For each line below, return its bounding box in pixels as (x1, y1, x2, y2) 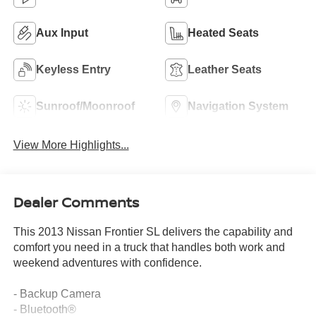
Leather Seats (188, 63, 262, 76)
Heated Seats (188, 27, 259, 39)
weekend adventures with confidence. (13, 257, 202, 269)
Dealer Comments (13, 193, 139, 212)
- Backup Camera (13, 288, 101, 300)
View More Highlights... (13, 138, 129, 151)
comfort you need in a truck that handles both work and (13, 241, 285, 254)
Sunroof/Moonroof (35, 100, 135, 113)
